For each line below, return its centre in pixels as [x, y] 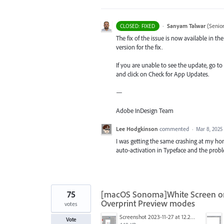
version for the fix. [139, 47]
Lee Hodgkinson [137, 128]
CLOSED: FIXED [138, 26]
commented [175, 128]
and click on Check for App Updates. [162, 74]
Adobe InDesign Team [145, 110]
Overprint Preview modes [148, 203]
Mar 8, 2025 [209, 129]
